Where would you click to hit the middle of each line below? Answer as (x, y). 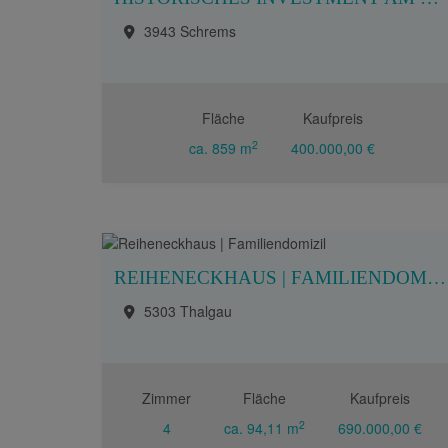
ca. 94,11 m (261, 428)
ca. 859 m (221, 148)
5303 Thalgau (188, 311)
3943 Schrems (190, 31)
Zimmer (167, 398)
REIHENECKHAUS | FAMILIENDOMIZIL (436, 277)
